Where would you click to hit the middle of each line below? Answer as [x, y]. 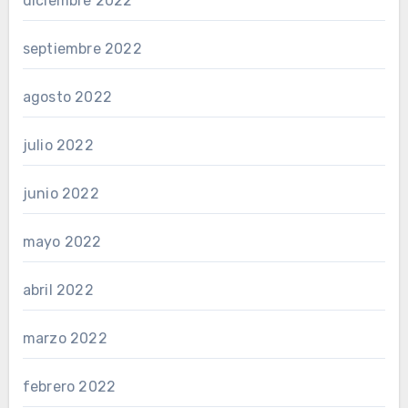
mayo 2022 [62, 242]
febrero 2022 [69, 387]
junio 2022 [61, 194]
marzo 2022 [65, 338]
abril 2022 [58, 290]
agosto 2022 [67, 97]
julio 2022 [58, 145]
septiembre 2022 [82, 49]
